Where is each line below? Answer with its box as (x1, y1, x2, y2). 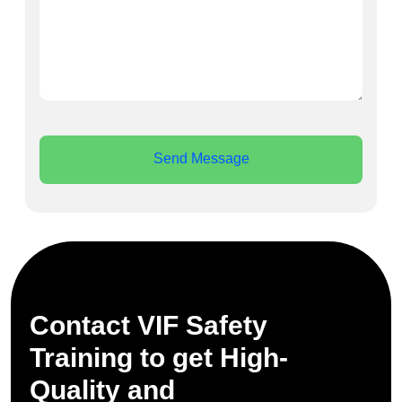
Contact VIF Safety (30, 310, 268, 341)
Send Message (153, 151, 249, 167)
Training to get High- (30, 343, 289, 373)
